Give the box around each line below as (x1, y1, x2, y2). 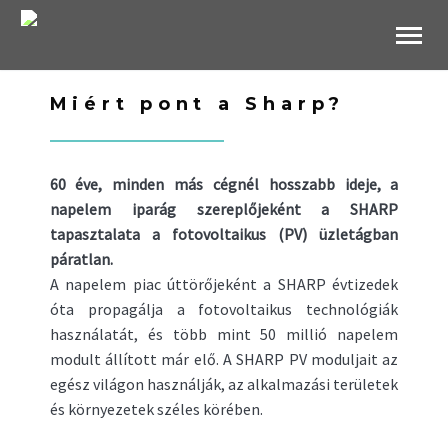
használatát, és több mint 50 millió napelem (49, 323, 399, 344)
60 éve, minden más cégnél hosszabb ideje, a (49, 173, 399, 194)
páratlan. (49, 248, 113, 269)
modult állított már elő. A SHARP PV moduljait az (49, 348, 399, 369)
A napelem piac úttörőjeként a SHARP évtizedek (49, 273, 399, 294)
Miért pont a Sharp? (49, 93, 346, 116)
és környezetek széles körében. (49, 398, 263, 419)
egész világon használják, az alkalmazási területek (49, 373, 399, 394)
